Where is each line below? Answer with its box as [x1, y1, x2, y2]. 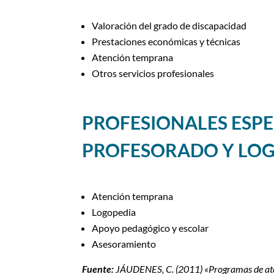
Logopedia [92, 206, 136, 218]
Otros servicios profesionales [92, 67, 215, 79]
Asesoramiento [92, 237, 157, 250]
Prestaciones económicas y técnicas [92, 35, 241, 47]
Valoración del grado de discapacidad [92, 19, 247, 31]
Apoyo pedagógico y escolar [92, 221, 209, 234]
